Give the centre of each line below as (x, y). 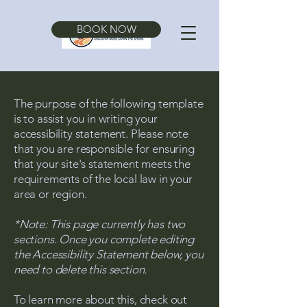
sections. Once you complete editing (104, 239)
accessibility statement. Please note (101, 134)
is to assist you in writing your (86, 119)
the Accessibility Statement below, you (109, 254)
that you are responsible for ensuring (104, 149)
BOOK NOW (106, 29)
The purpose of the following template (109, 103)
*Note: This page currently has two (100, 224)
